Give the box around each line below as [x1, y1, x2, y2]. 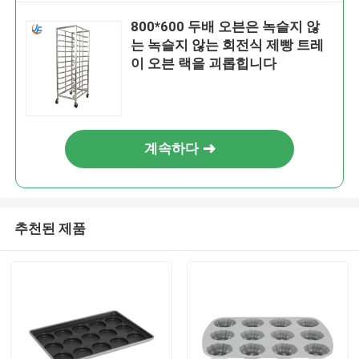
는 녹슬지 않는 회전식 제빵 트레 [131, 37, 325, 54]
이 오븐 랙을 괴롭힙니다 [131, 55, 277, 72]
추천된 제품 [14, 220, 86, 236]
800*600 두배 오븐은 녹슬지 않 [131, 18, 321, 35]
